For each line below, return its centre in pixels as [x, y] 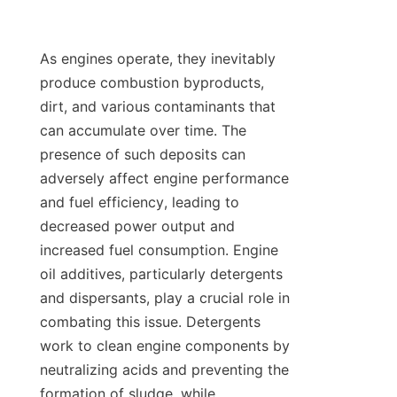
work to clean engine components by [165, 346]
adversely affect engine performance [164, 179]
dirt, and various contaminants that [158, 107]
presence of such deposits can [143, 155]
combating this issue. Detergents [150, 322]
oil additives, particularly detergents [161, 274]
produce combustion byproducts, [152, 83]
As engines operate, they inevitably [158, 59]
